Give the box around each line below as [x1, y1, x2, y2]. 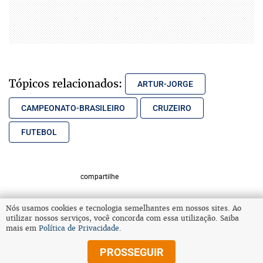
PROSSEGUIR [99, 245, 164, 258]
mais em [6, 224, 39, 233]
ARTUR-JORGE [137, 79, 193, 89]
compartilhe [80, 171, 119, 181]
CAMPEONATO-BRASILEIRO [21, 103, 125, 113]
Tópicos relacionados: [9, 76, 122, 90]
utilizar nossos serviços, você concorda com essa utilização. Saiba [6, 214, 239, 223]
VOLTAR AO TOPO [98, 218, 165, 228]
